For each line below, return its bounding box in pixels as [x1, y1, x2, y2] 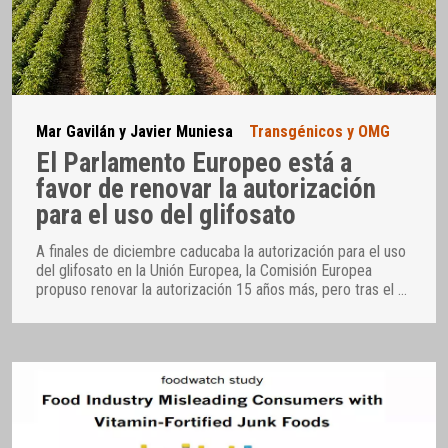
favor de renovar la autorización [36, 173, 376, 206]
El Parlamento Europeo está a [36, 147, 352, 180]
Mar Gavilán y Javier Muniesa [36, 121, 233, 141]
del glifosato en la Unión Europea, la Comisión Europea [36, 261, 372, 281]
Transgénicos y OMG [249, 121, 390, 141]
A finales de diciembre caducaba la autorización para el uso [36, 242, 406, 262]
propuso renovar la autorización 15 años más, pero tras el [36, 280, 398, 300]
